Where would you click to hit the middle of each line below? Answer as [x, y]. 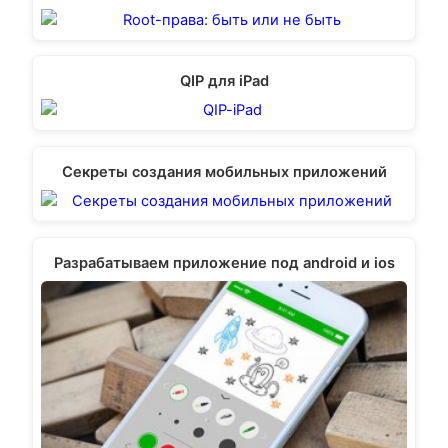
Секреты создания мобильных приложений [224, 172]
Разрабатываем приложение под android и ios [224, 262]
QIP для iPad [224, 81]
